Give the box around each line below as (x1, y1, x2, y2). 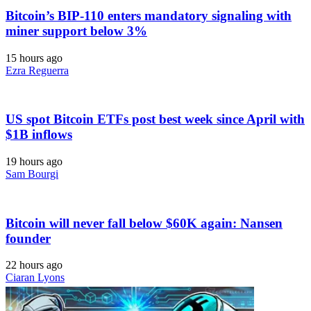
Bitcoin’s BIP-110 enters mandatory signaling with (6, 8, 292, 23)
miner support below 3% (6, 23, 147, 38)
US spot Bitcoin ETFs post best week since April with (6, 112, 305, 127)
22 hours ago (6, 259, 62, 271)
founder (6, 230, 51, 246)
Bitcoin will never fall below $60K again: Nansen (6, 215, 283, 230)
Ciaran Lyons (6, 271, 65, 284)
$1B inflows (6, 127, 72, 142)
